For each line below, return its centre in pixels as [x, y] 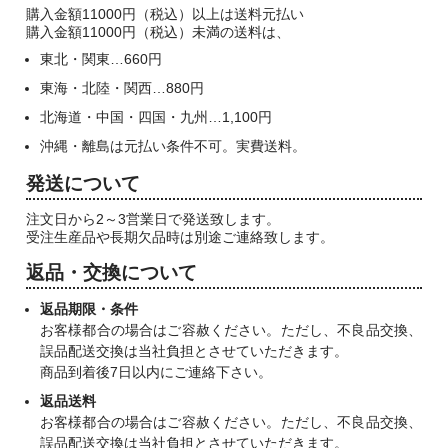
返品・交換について [111, 271]
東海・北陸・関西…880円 [122, 87]
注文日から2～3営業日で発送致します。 [153, 218]
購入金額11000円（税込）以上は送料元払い [165, 13]
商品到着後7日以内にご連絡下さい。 [156, 371]
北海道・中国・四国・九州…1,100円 [156, 116]
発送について [83, 182]
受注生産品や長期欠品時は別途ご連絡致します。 [180, 236]
